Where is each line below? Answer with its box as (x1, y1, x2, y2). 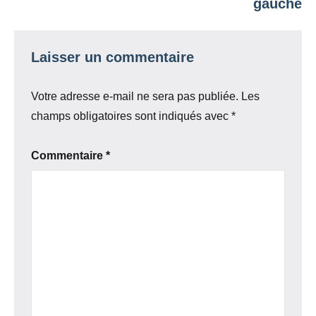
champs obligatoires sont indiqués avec (31, 109, 231, 122)
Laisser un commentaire (31, 49, 194, 65)
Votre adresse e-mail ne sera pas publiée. (31, 90, 238, 102)
